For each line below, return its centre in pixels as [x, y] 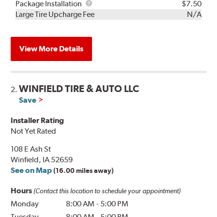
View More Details [52, 49]
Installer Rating [38, 121]
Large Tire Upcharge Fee [55, 15]
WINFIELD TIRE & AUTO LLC [79, 89]
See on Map [31, 170]
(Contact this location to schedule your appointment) [107, 191]
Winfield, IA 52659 [42, 160]
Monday [25, 204]
